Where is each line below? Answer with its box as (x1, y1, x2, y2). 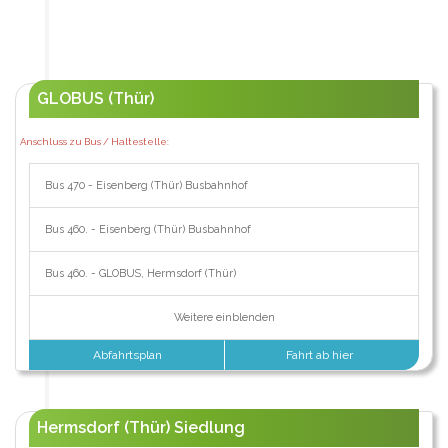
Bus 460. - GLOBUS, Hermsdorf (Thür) (44, 267, 236, 281)
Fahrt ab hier (286, 348, 357, 363)
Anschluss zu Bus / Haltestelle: (19, 136, 169, 148)
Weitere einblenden (173, 311, 275, 325)
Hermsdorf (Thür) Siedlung (36, 418, 245, 438)
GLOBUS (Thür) (36, 89, 154, 109)
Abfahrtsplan (90, 348, 163, 363)
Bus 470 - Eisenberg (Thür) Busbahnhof (44, 179, 248, 193)
